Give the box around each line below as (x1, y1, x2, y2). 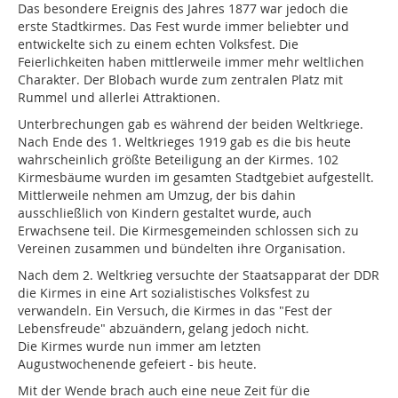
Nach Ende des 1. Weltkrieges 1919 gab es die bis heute (18, 133, 351, 151)
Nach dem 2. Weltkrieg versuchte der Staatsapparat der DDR (18, 267, 379, 284)
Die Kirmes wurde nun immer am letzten (18, 338, 261, 355)
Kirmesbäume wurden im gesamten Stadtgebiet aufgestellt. (18, 169, 374, 187)
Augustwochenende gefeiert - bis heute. (18, 355, 257, 373)
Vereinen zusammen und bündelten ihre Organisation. (18, 240, 346, 258)
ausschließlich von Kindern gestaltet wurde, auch (18, 204, 312, 222)
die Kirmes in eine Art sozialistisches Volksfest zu (18, 284, 310, 302)
